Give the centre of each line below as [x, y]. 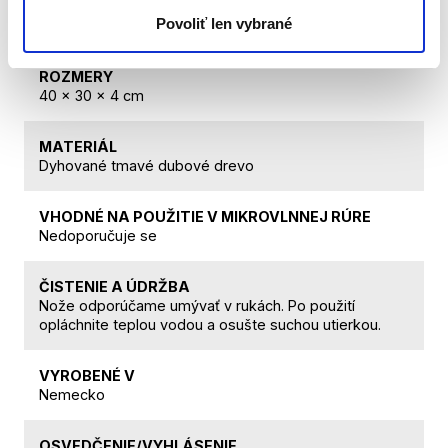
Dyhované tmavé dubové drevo [146, 165]
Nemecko [72, 394]
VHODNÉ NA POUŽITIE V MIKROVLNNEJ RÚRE [205, 216]
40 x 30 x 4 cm [91, 95]
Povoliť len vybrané [224, 23]
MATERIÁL [78, 146]
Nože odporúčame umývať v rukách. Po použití [197, 305]
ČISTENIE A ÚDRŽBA [114, 286]
